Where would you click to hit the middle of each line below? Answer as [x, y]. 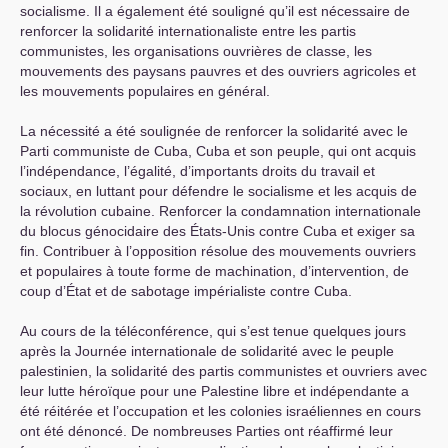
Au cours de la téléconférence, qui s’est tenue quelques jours [213, 331]
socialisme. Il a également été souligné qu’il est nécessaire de [215, 11]
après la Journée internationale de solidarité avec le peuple [207, 351]
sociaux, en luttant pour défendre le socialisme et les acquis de [218, 191]
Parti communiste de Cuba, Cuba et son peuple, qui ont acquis [218, 151]
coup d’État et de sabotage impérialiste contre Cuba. [186, 291]
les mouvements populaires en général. [145, 91]
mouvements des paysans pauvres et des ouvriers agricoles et [218, 71]
